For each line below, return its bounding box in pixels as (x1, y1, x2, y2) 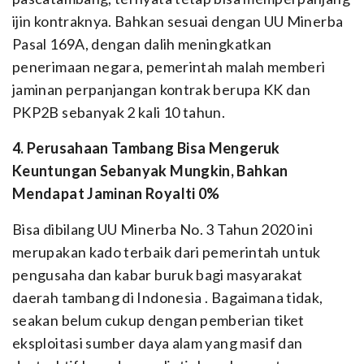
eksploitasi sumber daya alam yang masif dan (12, 334, 303, 352)
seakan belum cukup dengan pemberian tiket (12, 311, 305, 329)
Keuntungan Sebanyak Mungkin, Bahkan (12, 162, 288, 180)
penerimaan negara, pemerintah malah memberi (12, 58, 326, 76)
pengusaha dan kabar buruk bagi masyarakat (12, 266, 303, 284)
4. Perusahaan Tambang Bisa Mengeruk (12, 139, 280, 157)
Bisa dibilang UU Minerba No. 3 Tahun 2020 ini (12, 220, 314, 238)
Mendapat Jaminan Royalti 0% (12, 184, 220, 202)
